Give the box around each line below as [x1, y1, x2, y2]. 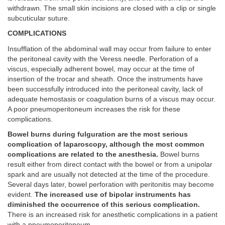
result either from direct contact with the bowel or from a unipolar [8, 161, 212, 169]
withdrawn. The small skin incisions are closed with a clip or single [8, 4, 216, 12]
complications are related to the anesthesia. [8, 151, 158, 159]
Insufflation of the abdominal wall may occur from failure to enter [8, 45, 211, 53]
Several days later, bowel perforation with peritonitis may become [8, 181, 214, 189]
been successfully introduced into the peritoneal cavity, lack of [8, 85, 203, 93]
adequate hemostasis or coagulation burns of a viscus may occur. [8, 95, 215, 103]
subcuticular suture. [8, 14, 70, 22]
